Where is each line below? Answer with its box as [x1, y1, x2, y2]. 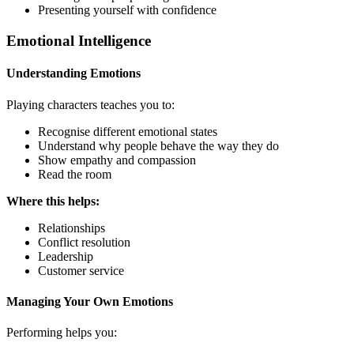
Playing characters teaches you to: [6, 97, 175, 111]
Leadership [38, 249, 93, 263]
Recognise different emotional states [38, 124, 217, 138]
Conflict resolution [38, 235, 130, 249]
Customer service [38, 263, 124, 277]
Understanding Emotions [6, 66, 141, 81]
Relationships [38, 220, 105, 235]
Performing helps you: [6, 326, 117, 340]
